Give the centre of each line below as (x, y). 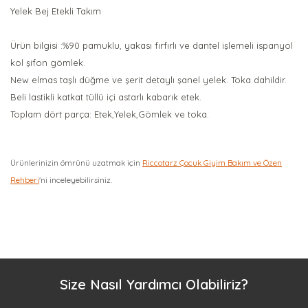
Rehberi (25, 180)
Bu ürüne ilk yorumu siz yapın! (154, 225)
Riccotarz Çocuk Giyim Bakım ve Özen (212, 163)
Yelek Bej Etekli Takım (56, 11)
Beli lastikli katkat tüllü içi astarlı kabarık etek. (106, 97)
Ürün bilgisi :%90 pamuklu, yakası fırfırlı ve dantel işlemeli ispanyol (152, 45)
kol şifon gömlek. (48, 63)
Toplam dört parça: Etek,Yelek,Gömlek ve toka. (110, 114)
